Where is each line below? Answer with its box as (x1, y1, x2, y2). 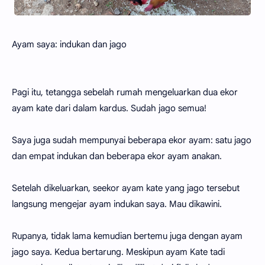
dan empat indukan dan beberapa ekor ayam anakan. (12, 150, 222, 161)
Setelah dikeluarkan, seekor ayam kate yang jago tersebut (12, 182, 240, 193)
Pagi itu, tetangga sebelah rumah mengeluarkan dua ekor (12, 86, 238, 98)
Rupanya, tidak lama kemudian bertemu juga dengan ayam (12, 230, 243, 241)
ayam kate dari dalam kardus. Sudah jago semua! (12, 102, 206, 114)
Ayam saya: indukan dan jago (12, 38, 127, 50)
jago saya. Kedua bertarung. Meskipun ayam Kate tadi (12, 246, 225, 257)
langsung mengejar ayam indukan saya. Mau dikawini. (12, 198, 224, 209)
